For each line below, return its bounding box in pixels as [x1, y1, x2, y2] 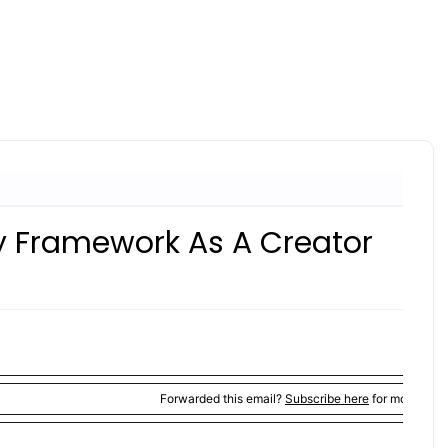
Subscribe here [285, 391, 369, 406]
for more [369, 391, 418, 406]
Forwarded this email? [160, 391, 285, 406]
